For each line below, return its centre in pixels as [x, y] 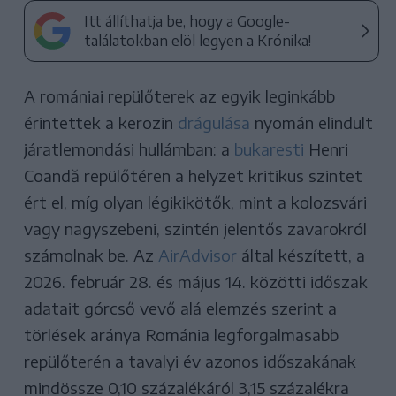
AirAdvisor [198, 255]
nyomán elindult [312, 122]
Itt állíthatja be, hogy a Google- [187, 21]
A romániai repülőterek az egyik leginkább [180, 95]
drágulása [214, 122]
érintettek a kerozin [101, 122]
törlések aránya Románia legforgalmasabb [182, 334]
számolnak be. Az [91, 255]
